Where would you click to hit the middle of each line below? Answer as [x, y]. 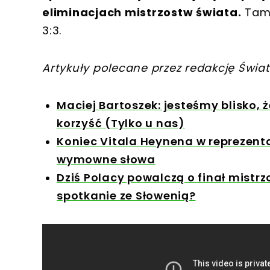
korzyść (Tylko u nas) [121, 123]
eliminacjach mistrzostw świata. [142, 12]
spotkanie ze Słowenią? [126, 195]
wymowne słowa [106, 159]
